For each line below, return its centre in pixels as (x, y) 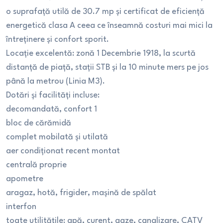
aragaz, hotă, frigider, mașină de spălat (81, 193)
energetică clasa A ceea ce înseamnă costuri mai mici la (109, 26)
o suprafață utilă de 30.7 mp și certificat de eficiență (105, 12)
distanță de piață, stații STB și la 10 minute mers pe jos (107, 67)
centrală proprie (36, 165)
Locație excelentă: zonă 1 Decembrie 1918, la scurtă (101, 54)
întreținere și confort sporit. (57, 40)
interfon (21, 207)
